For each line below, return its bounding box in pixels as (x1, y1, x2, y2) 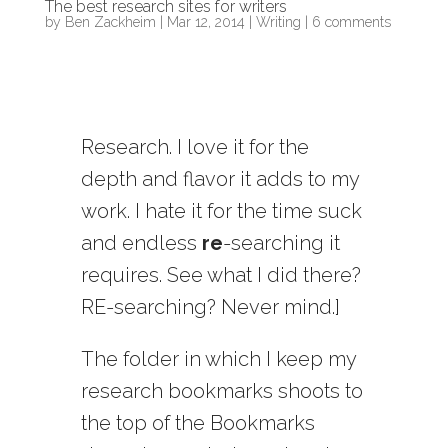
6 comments (311, 14, 391, 31)
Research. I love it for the (80, 135, 309, 160)
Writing (255, 14, 301, 31)
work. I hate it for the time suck (80, 199, 362, 224)
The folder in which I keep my (80, 347, 356, 372)
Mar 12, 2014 (166, 14, 245, 31)
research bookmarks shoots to (80, 379, 363, 404)
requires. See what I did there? (80, 263, 361, 288)
